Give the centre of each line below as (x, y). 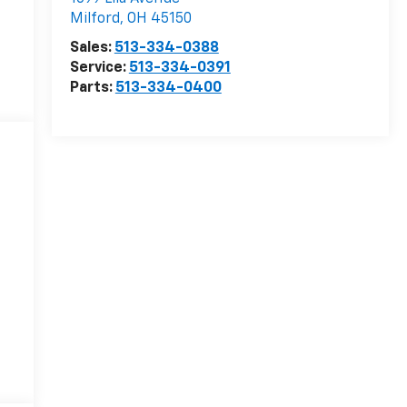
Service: (99, 69)
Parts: (92, 89)
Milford (94, 20)
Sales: (92, 49)
